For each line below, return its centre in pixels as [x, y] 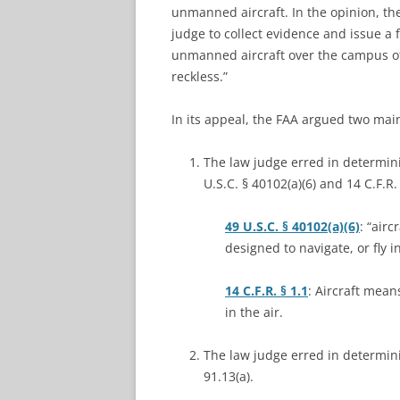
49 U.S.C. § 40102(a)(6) [292, 226]
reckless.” [200, 76]
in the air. [254, 312]
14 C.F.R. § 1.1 [267, 291]
